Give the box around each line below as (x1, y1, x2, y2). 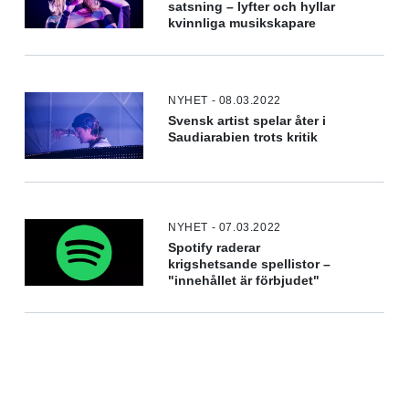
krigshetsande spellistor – (168, 257, 331, 271)
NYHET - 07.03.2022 (168, 220, 281, 234)
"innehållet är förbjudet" (168, 273, 320, 288)
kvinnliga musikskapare (168, 16, 317, 30)
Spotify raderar (168, 240, 261, 255)
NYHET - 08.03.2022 (168, 93, 281, 107)
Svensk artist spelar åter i (168, 113, 327, 128)
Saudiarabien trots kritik (168, 130, 319, 144)
